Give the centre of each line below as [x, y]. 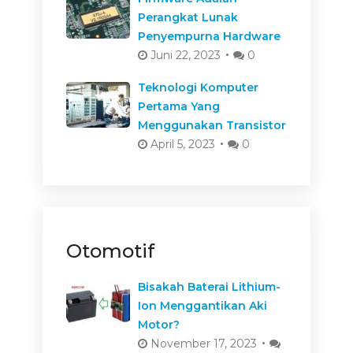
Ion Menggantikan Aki [202, 305]
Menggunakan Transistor [212, 125]
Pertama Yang [178, 106]
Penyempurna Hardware [209, 36]
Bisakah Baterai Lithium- [209, 286]
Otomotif [110, 251]
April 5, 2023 [181, 144]
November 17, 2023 [202, 343]
